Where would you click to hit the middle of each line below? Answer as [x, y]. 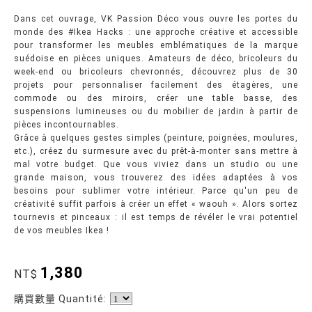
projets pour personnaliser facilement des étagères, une [156, 85]
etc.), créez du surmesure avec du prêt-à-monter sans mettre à [156, 151]
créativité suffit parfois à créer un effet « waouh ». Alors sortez [156, 204]
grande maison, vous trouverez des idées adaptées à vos [156, 178]
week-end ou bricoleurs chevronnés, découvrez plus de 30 [156, 72]
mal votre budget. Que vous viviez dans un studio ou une [156, 164]
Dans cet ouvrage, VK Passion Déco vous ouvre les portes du [156, 19]
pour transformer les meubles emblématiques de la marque [156, 45]
